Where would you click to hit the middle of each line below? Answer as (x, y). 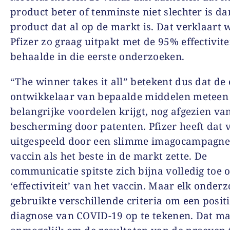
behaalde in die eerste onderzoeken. (98, 56)
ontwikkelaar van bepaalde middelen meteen (120, 96)
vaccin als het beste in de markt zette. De (109, 156)
